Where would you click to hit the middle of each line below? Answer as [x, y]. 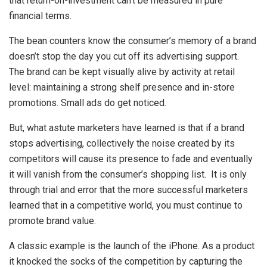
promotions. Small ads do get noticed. [88, 103]
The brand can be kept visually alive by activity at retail [122, 72]
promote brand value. [52, 221]
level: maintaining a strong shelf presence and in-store [122, 88]
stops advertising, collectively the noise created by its [122, 144]
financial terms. [40, 16]
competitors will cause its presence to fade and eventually [131, 159]
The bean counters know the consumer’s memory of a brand [133, 41]
